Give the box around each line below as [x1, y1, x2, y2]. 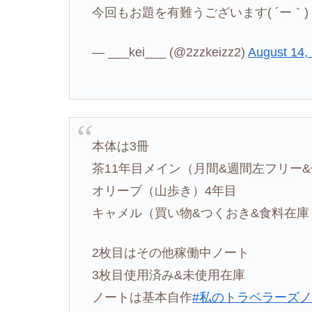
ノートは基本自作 [92, 290, 193, 305]
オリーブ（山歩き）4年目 [92, 184, 237, 198]
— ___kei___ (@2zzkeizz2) [92, 45, 249, 60]
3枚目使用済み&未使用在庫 [92, 268, 246, 283]
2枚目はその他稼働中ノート [92, 246, 250, 260]
